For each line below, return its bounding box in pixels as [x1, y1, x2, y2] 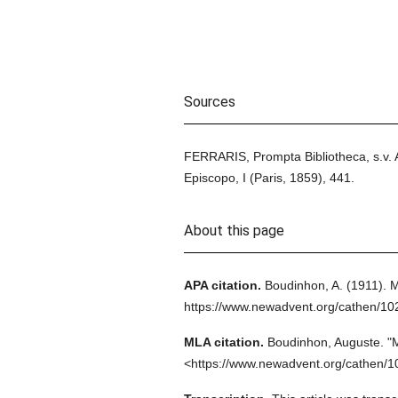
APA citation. [183, 278, 261, 292]
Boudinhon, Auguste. [267, 335, 384, 349]
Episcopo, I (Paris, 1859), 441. [183, 171, 354, 185]
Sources [183, 93, 235, 110]
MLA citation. [183, 335, 264, 349]
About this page [183, 222, 284, 239]
